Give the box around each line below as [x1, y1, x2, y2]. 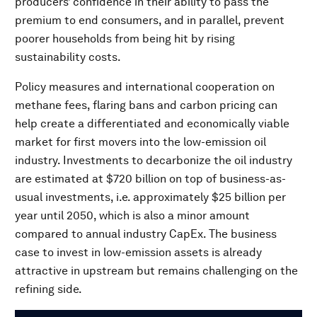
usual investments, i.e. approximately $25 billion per [15, 190, 286, 204]
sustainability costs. [15, 50, 121, 64]
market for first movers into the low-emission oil [15, 135, 266, 149]
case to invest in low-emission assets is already [15, 246, 262, 260]
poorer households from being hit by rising [15, 32, 235, 46]
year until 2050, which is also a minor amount [15, 209, 250, 223]
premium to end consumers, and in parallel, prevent [15, 13, 284, 28]
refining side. [15, 282, 82, 296]
